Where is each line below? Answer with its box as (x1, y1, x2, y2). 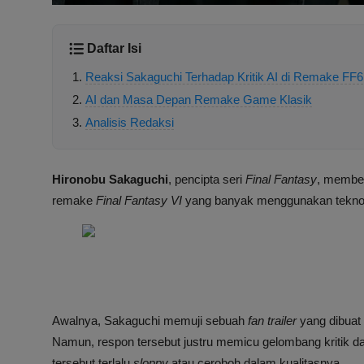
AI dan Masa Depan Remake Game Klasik (85, 93, 312, 107)
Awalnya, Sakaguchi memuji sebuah (52, 314, 248, 328)
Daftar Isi (87, 41, 141, 56)
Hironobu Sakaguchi (52, 172, 168, 187)
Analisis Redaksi (85, 115, 174, 130)
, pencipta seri (168, 172, 245, 187)
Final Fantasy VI (96, 193, 182, 208)
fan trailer (248, 314, 297, 328)
